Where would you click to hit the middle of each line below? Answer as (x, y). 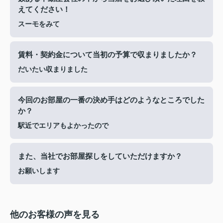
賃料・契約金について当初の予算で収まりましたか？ (108, 55)
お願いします (39, 171)
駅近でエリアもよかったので (63, 126)
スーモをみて (39, 24)
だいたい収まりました (53, 70)
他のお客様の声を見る (55, 215)
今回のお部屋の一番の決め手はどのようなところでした (111, 100)
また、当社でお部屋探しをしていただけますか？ (100, 157)
